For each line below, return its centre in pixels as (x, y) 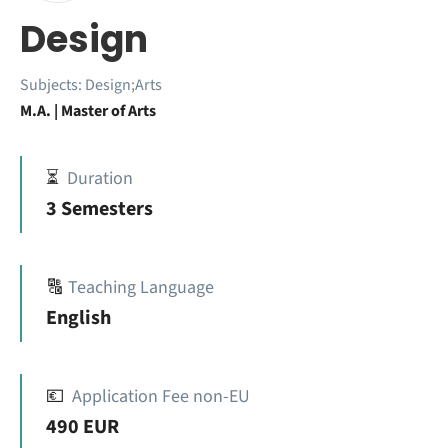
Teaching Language (141, 287)
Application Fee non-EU (161, 396)
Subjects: (52, 85)
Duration (100, 178)
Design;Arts (123, 85)
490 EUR (82, 427)
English (78, 318)
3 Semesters (99, 209)
